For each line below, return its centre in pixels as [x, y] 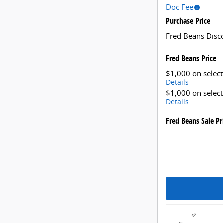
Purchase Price [188, 21]
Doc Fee [179, 7]
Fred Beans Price [191, 58]
